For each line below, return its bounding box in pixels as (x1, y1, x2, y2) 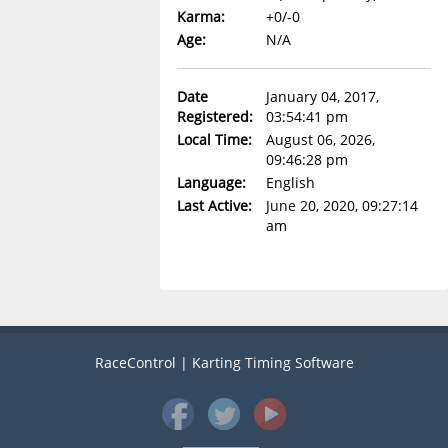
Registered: (176, 107, 253, 127)
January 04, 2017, (265, 87, 379, 107)
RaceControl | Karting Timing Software (94, 353, 354, 373)
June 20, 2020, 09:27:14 (265, 196, 418, 216)
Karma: (176, 7, 225, 27)
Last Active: (176, 196, 252, 216)
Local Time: (176, 130, 252, 150)
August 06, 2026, (265, 130, 375, 150)
